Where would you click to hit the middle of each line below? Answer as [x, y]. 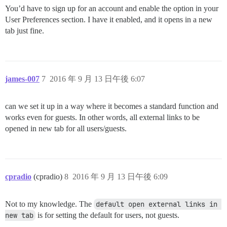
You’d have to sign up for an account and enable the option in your [112, 8]
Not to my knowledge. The [49, 204]
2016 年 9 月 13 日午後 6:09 [120, 177]
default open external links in [157, 204]
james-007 [22, 79]
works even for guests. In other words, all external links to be [102, 117]
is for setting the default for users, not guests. [107, 215]
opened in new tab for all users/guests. [66, 128]
